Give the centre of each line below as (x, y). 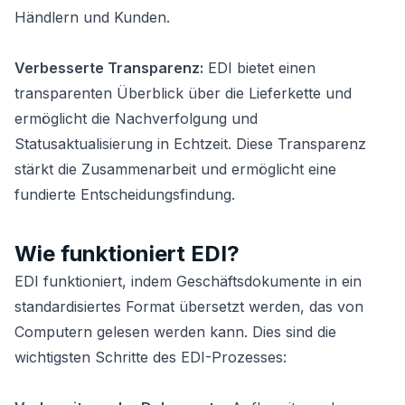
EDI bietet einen (259, 68)
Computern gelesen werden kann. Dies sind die (175, 332)
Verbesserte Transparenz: (109, 68)
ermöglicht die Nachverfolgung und (136, 118)
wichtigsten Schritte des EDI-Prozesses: (151, 357)
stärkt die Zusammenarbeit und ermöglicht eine (175, 169)
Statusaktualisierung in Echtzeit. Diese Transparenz (190, 144)
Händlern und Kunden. (92, 17)
